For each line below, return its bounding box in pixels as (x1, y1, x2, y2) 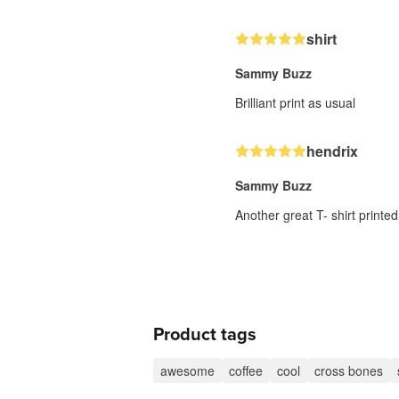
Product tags (153, 324, 256, 346)
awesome (160, 362, 215, 379)
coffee (229, 362, 263, 379)
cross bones (314, 362, 383, 379)
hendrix (306, 141, 358, 161)
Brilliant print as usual (235, 94, 355, 111)
